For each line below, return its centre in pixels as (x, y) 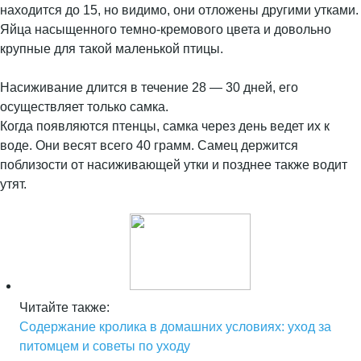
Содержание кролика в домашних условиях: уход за (175, 327)
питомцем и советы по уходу (105, 346)
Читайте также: (64, 307)
